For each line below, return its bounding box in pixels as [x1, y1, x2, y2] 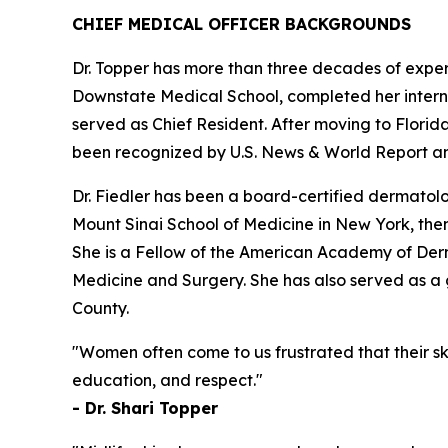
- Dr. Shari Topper [72, 397, 218, 418]
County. [72, 297, 129, 318]
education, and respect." [72, 369, 263, 390]
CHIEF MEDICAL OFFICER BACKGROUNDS [72, 13, 411, 34]
